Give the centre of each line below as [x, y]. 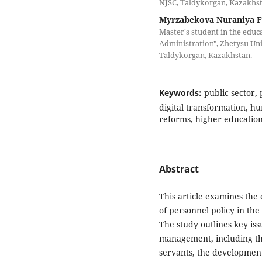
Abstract [179, 169]
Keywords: [182, 92]
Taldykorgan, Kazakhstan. [206, 55]
